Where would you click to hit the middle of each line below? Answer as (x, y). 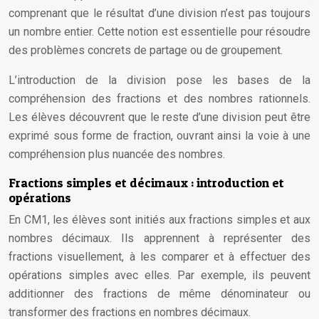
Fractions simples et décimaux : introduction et (146, 183)
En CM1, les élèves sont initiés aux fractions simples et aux (159, 220)
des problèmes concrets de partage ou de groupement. (146, 50)
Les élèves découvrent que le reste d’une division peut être (159, 117)
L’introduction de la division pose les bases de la (159, 80)
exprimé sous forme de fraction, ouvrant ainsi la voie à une (159, 136)
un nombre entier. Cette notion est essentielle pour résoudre (159, 32)
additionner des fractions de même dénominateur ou (159, 294)
